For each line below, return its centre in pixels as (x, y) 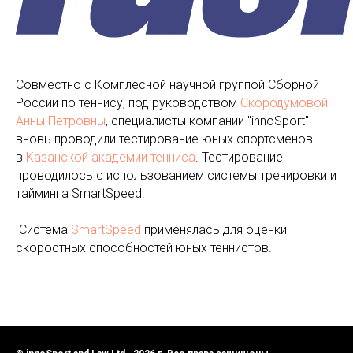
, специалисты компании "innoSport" (207, 121)
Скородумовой (284, 103)
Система (43, 230)
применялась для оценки (214, 230)
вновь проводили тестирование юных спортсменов (164, 139)
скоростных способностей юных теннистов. (144, 248)
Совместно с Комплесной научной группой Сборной (167, 85)
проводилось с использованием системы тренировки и (176, 175)
